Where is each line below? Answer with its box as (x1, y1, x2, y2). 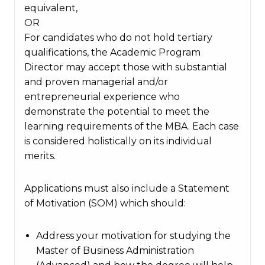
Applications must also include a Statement (24, 183, 230, 194)
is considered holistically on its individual (24, 135, 212, 147)
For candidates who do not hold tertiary (24, 32, 212, 43)
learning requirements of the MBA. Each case (24, 121, 239, 132)
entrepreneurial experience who (24, 91, 180, 102)
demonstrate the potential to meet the (24, 106, 209, 117)
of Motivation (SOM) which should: (24, 198, 186, 209)
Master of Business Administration (36, 245, 194, 256)
